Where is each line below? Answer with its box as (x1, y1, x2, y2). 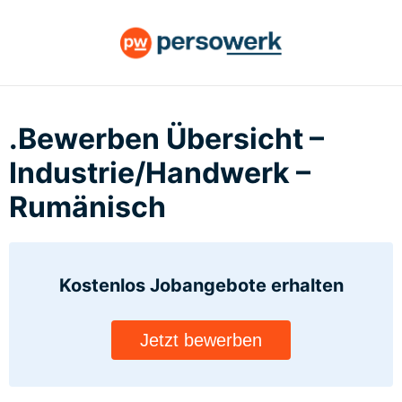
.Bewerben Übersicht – (9, 121, 324, 157)
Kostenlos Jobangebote (58, 275, 271, 297)
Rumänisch (9, 189, 166, 225)
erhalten (270, 275, 344, 297)
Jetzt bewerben (140, 330, 262, 351)
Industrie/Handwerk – (9, 155, 310, 191)
